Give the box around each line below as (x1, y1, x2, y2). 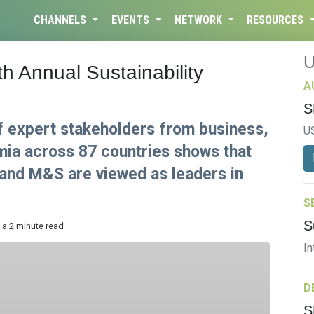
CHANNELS (34, 13, 90, 27)
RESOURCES (247, 13, 307, 27)
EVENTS (111, 13, 152, 27)
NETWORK (174, 13, 225, 27)
